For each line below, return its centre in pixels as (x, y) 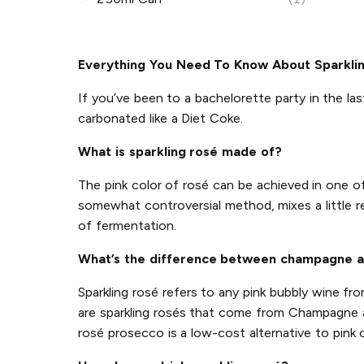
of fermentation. (127, 225)
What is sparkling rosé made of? (180, 151)
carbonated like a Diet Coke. (161, 118)
